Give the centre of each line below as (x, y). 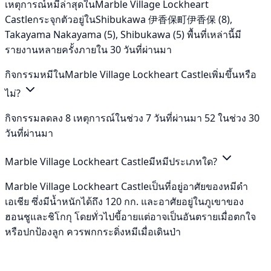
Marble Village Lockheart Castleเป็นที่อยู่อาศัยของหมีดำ (126, 186)
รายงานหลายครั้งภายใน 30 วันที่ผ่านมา (88, 49)
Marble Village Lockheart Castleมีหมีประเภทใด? (112, 161)
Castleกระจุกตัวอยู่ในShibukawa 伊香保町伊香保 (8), (119, 19)
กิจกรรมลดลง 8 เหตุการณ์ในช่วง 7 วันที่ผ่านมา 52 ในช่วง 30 (132, 118)
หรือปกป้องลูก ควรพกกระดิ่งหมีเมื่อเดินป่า (93, 231)
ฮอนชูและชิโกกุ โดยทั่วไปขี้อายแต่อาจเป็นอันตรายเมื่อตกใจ (130, 216)
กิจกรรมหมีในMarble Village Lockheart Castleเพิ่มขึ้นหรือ (131, 74)
